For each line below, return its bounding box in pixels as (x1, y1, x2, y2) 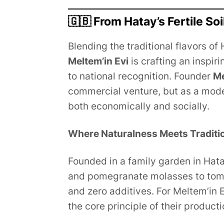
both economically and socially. (67, 100, 209, 112)
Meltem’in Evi (67, 55, 128, 67)
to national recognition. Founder (67, 70, 213, 82)
